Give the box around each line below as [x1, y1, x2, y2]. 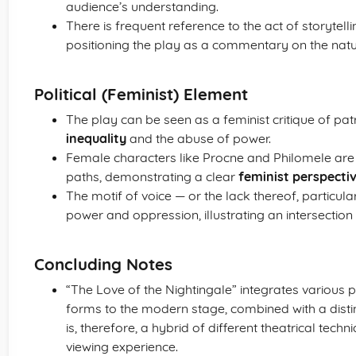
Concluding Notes [34, 254, 172, 274]
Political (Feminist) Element [34, 84, 248, 104]
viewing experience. [66, 339, 178, 354]
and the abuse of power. [126, 130, 271, 146]
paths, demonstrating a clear [66, 168, 238, 184]
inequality [66, 130, 126, 146]
